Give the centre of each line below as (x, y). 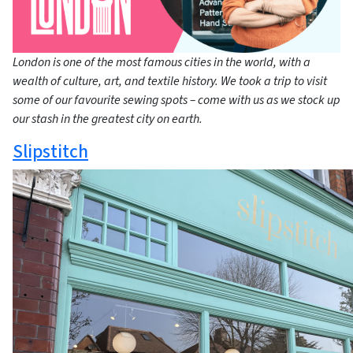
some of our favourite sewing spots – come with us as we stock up (176, 100)
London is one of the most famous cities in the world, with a (162, 63)
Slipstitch (50, 152)
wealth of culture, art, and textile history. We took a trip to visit (170, 82)
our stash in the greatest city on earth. (108, 119)
